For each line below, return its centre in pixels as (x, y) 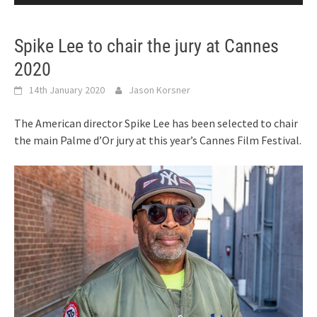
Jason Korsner (160, 90)
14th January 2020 (67, 90)
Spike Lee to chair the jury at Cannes (146, 46)
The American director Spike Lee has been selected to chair (156, 123)
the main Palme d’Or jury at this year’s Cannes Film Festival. (158, 140)
